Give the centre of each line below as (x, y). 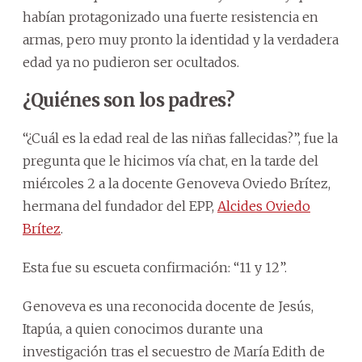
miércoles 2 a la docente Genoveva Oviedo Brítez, (177, 184)
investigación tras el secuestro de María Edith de (174, 352)
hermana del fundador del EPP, (120, 206)
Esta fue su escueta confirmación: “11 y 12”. (155, 268)
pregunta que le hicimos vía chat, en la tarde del (170, 161)
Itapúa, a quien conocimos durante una (143, 329)
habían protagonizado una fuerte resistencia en (170, 17)
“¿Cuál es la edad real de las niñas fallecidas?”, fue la (180, 139)
